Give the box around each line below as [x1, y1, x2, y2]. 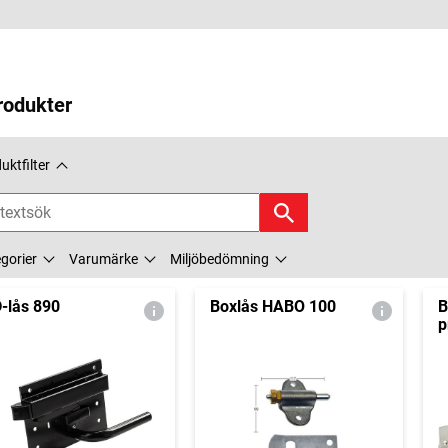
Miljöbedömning [170, 251, 269, 268]
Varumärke [69, 251, 138, 268]
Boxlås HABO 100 [209, 297, 336, 317]
